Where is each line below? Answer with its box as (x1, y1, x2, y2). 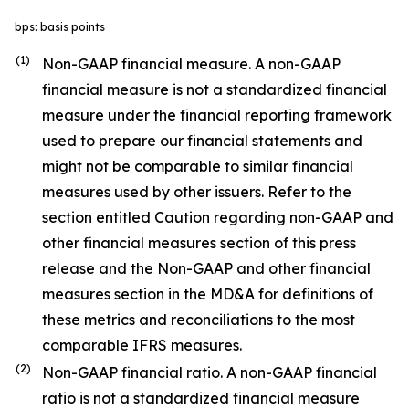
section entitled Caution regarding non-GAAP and (42, 208, 393, 226)
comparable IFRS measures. (42, 336, 242, 354)
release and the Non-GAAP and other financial (42, 259, 371, 278)
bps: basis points (15, 20, 105, 34)
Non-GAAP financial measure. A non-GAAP (42, 55, 341, 73)
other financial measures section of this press (42, 234, 356, 252)
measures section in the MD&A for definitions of (42, 285, 373, 303)
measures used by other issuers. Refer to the (42, 183, 351, 201)
